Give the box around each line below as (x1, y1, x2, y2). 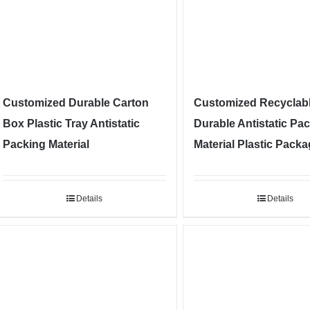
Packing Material (3, 138, 90, 150)
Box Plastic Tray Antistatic (3, 117, 140, 129)
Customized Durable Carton (3, 96, 149, 109)
